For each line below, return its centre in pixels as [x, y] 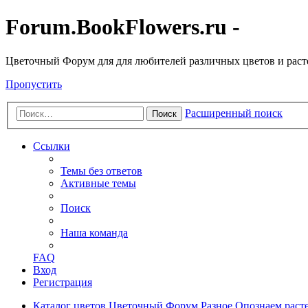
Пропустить [34, 84]
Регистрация [63, 283]
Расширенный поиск [234, 113]
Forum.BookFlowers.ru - [123, 27]
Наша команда [94, 233]
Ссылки [52, 146]
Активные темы [98, 184]
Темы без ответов [101, 171]
